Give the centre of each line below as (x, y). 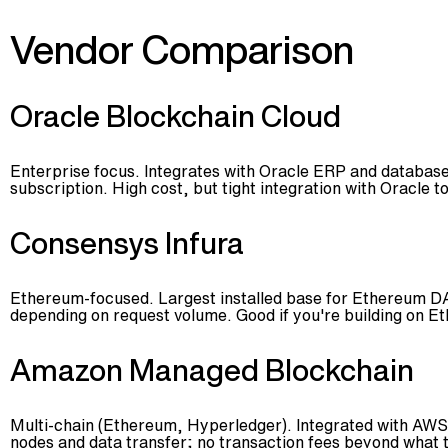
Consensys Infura (127, 243)
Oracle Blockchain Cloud (175, 116)
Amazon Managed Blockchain (212, 370)
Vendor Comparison (182, 49)
